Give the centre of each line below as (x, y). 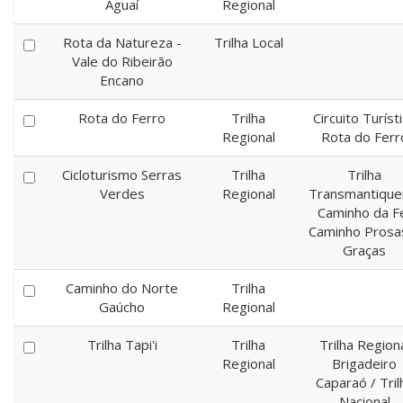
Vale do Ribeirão (122, 61)
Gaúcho (122, 307)
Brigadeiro (364, 363)
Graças (364, 250)
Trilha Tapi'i (122, 345)
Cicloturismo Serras (122, 175)
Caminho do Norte (122, 288)
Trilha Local (248, 42)
